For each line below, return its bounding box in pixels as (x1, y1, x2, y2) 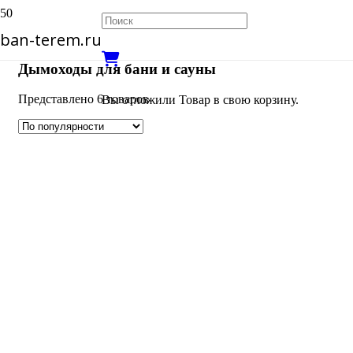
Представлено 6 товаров (18, 92, 149, 106)
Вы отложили (102, 93, 179, 106)
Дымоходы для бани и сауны (18, 60, 216, 77)
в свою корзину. (210, 93, 299, 106)
